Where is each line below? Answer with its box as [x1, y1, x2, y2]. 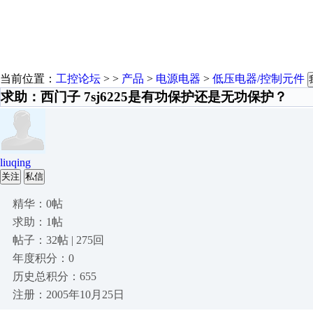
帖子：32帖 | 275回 [13, 234, 104, 246]
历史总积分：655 [13, 270, 96, 282]
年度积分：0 [13, 252, 74, 264]
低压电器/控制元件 [212, 73, 305, 85]
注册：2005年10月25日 [13, 289, 124, 300]
